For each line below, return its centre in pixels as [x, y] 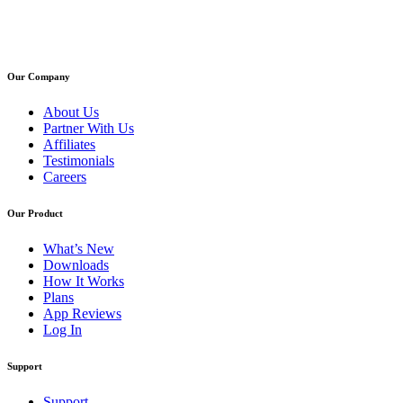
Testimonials [79, 160]
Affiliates [69, 144]
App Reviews [82, 313]
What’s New [79, 248]
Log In [63, 329]
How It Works [84, 281]
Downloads [76, 264]
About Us [71, 112]
